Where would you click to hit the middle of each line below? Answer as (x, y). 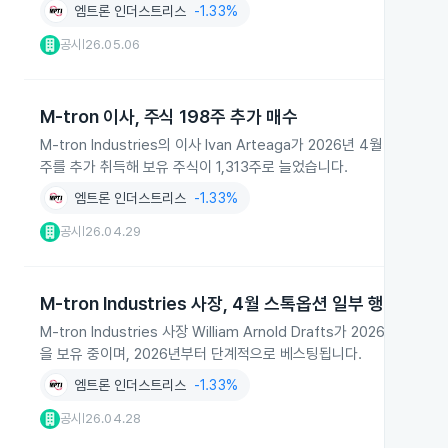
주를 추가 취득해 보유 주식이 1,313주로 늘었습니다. (194, 167)
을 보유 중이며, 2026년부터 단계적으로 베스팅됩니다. (201, 354)
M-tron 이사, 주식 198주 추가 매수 (169, 116)
